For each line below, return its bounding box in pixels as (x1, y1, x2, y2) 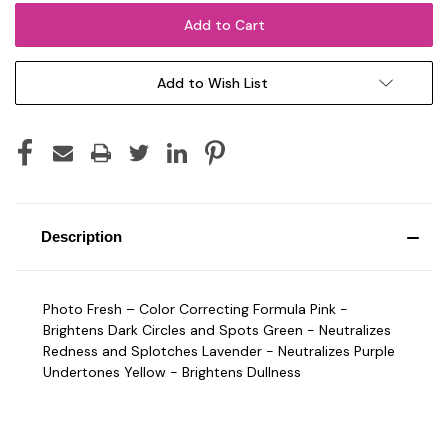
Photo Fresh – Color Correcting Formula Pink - (43, 299, 348, 318)
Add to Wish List (156, 73, 268, 92)
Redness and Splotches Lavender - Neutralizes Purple (43, 341, 395, 360)
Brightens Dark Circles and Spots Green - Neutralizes (43, 320, 391, 339)
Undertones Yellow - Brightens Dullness (43, 362, 301, 381)
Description (40, 227, 122, 245)
